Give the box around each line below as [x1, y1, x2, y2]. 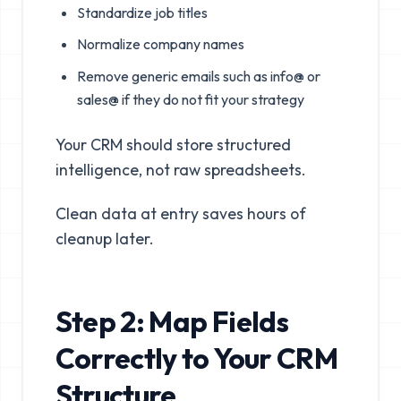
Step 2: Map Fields [55, 303, 288, 339]
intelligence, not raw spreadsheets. [55, 158, 306, 180]
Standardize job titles [76, 3, 208, 21]
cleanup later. [55, 227, 154, 249]
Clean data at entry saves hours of [55, 202, 306, 224]
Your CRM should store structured [55, 133, 291, 155]
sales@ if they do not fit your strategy [76, 90, 304, 108]
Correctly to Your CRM [55, 339, 338, 376]
